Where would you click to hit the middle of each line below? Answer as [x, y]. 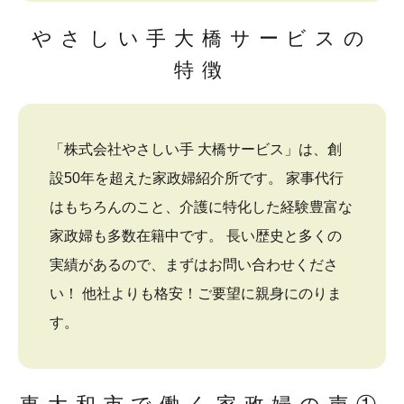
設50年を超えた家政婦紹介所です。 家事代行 [197, 178]
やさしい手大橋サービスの [202, 38]
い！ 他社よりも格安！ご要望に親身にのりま [196, 293]
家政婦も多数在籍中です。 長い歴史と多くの [196, 235]
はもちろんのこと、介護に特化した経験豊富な [201, 207]
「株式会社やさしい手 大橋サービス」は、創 [196, 149]
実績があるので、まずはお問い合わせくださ [194, 264]
